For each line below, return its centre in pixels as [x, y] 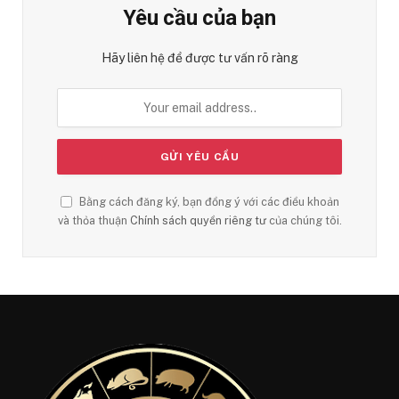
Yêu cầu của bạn [199, 18]
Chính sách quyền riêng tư [198, 221]
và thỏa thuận [94, 221]
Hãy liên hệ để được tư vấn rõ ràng [199, 58]
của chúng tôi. [304, 221]
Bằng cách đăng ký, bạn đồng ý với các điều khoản [208, 202]
